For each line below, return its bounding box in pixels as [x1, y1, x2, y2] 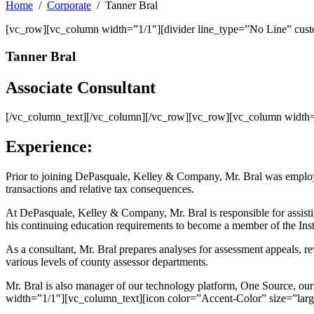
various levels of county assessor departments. [6, 256, 208, 268]
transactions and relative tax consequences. [6, 183, 194, 196]
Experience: [6, 137, 93, 156]
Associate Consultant [6, 78, 156, 97]
